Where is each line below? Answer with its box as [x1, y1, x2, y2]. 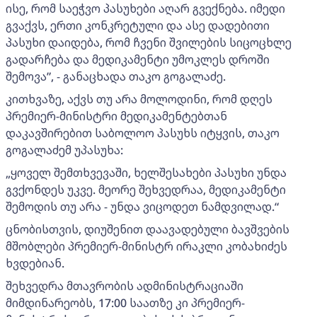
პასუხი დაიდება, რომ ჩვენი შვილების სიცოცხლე [6, 35, 292, 51]
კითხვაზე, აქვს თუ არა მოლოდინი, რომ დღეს [6, 91, 272, 108]
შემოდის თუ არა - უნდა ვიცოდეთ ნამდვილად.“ [6, 199, 279, 215]
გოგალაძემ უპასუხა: [6, 142, 123, 158]
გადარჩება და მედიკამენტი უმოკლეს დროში [6, 52, 270, 68]
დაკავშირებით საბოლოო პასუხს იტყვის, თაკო [6, 125, 279, 142]
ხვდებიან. [6, 255, 64, 272]
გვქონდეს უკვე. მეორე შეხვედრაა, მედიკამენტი [6, 182, 286, 198]
